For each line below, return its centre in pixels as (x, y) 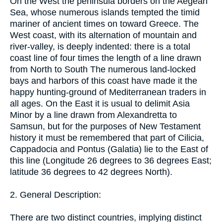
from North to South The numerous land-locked (103, 69)
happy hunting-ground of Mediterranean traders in (108, 92)
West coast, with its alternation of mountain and (103, 35)
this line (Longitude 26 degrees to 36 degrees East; (111, 160)
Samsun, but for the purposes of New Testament (105, 126)
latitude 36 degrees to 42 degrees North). (91, 172)
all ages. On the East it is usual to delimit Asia (100, 103)
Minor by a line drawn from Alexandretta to (93, 115)
